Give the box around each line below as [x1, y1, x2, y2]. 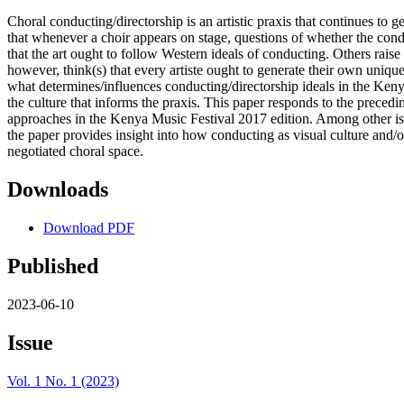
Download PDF [43, 219, 134, 235]
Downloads [7, 178, 108, 202]
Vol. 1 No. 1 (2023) [7, 372, 119, 389]
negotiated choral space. [7, 143, 143, 160]
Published [7, 253, 98, 278]
